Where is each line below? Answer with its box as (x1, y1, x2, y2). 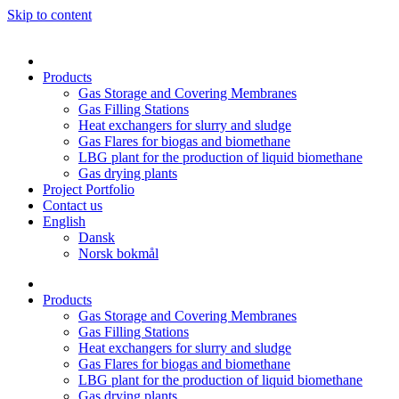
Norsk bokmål (78, 246, 159, 261)
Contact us (43, 198, 102, 213)
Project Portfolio (43, 182, 134, 197)
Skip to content (7, 7, 92, 22)
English (43, 214, 85, 229)
